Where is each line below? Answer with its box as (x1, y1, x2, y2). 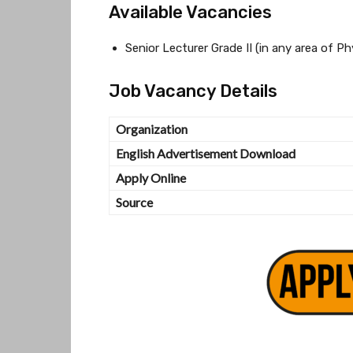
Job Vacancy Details (109, 80, 277, 102)
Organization (116, 121, 188, 136)
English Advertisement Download (116, 145, 295, 161)
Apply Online (116, 169, 186, 185)
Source (116, 194, 153, 210)
